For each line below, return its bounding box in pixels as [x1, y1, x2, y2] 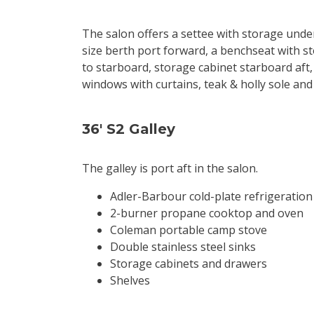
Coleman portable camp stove [110, 222, 267, 238]
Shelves [110, 273, 150, 288]
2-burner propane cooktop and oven [110, 205, 303, 221]
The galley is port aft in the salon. [82, 161, 258, 176]
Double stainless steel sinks [110, 239, 256, 254]
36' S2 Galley [82, 121, 175, 137]
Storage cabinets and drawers [110, 256, 267, 271]
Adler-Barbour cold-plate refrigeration [110, 189, 313, 204]
